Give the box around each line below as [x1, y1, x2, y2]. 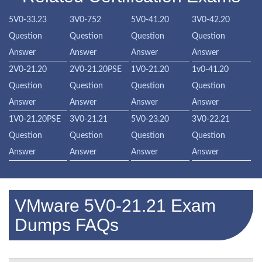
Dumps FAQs [15, 215, 119, 235]
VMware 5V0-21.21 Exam [15, 196, 216, 216]
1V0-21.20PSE [9, 115, 61, 124]
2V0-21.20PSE [70, 65, 122, 74]
